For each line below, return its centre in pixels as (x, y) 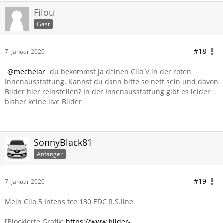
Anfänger (50, 154)
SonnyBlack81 (63, 142)
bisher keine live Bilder (43, 101)
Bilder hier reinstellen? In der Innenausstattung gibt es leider (108, 91)
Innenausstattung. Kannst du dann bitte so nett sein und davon (111, 81)
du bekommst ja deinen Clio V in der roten (119, 71)
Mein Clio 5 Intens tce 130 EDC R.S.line (69, 201)
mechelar (30, 71)
